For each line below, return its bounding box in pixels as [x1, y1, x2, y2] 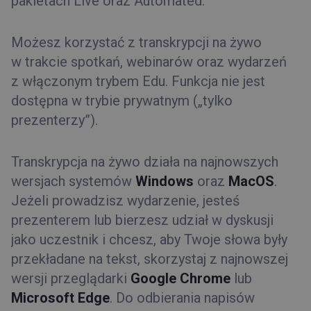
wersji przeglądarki [11, 270, 131, 287]
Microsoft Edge [11, 289, 110, 306]
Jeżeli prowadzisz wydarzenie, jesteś [11, 192, 239, 209]
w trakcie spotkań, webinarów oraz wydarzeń [11, 53, 287, 70]
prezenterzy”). [11, 112, 98, 128]
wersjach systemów [11, 173, 135, 190]
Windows [135, 173, 197, 190]
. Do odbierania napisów [110, 289, 255, 306]
